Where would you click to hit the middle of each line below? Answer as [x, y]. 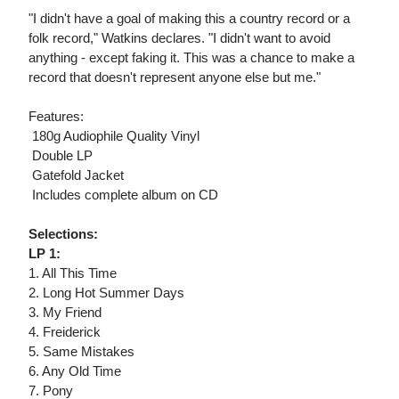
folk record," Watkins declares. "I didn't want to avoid [179, 38]
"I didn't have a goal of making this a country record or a [189, 19]
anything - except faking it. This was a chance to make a [191, 58]
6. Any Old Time [75, 371]
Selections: [63, 234]
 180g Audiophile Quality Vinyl [114, 136]
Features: [56, 117]
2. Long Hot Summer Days [106, 293]
